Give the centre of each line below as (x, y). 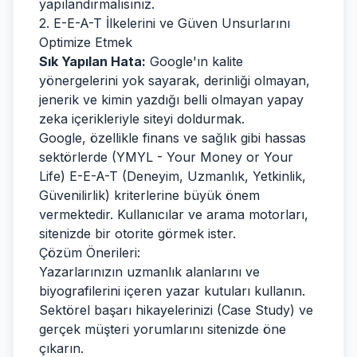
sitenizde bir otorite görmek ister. (137, 233)
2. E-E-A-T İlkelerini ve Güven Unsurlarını (165, 23)
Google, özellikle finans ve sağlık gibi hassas (173, 138)
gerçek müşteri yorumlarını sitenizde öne (163, 329)
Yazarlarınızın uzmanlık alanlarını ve (149, 272)
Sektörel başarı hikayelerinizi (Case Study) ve (176, 310)
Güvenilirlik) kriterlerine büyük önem (149, 195)
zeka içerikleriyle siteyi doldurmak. (142, 119)
